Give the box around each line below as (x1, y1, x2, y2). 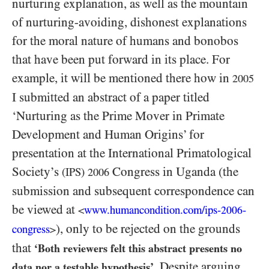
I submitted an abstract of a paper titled (12, 90, 210, 105)
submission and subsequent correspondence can (12, 184, 255, 199)
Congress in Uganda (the (109, 165, 238, 180)
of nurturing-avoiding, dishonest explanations (12, 15, 247, 30)
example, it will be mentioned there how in (12, 71, 232, 86)
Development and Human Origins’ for (12, 127, 204, 142)
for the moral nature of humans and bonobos (12, 34, 238, 49)
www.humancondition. (84, 204, 183, 217)
